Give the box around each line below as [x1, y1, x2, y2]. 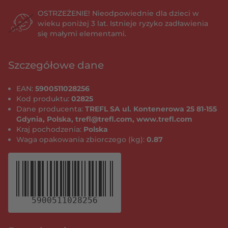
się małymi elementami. [38, 29, 126, 38]
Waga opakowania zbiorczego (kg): [16, 135, 147, 144]
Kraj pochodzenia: [16, 125, 83, 134]
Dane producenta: [16, 104, 85, 113]
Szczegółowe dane [8, 59, 104, 71]
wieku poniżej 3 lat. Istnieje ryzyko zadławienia [38, 19, 208, 28]
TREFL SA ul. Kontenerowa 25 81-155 [85, 104, 217, 113]
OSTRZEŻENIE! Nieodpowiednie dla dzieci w [38, 9, 199, 18]
